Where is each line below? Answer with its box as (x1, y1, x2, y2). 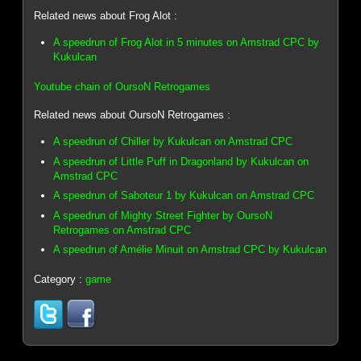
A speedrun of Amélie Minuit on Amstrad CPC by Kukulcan (53, 243, 327, 256)
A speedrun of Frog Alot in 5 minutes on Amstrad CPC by (53, 36, 320, 49)
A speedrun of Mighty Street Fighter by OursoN (53, 209, 273, 222)
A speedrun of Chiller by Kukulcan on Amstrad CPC (53, 135, 293, 148)
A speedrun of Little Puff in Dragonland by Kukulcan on (53, 155, 309, 168)
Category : (34, 273, 86, 286)
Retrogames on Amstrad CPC (53, 223, 192, 236)
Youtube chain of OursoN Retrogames (34, 81, 211, 93)
